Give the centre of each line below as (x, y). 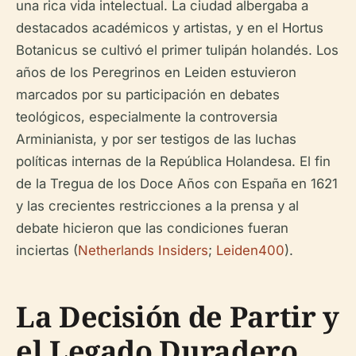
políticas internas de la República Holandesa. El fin (173, 161)
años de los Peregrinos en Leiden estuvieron (156, 72)
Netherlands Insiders (143, 250)
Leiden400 (250, 250)
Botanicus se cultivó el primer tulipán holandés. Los (177, 50)
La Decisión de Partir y (178, 316)
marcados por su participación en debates (148, 94)
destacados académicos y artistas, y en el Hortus (170, 27)
